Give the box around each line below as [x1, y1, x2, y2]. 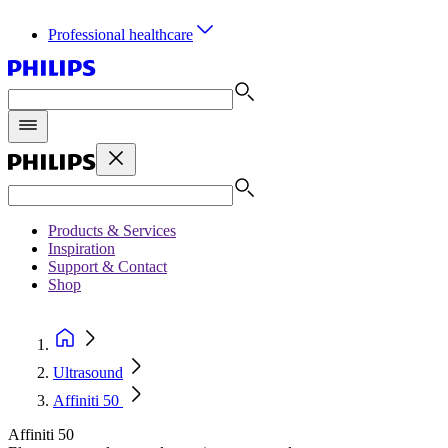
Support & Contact [48, 258, 167, 275]
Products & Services [48, 222, 176, 239]
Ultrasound [53, 364, 123, 381]
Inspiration [48, 240, 115, 257]
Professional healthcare [48, 26, 193, 43]
